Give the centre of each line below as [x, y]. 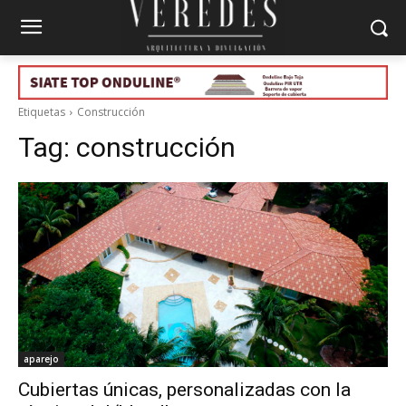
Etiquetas [42, 111]
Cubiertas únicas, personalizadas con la [184, 389]
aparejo [41, 358]
